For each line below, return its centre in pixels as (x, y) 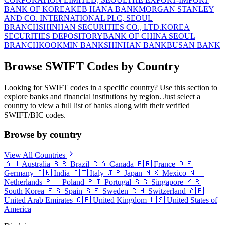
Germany (19, 173)
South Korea (24, 191)
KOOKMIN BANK (71, 45)
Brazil (80, 164)
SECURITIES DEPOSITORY (53, 36)
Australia (36, 164)
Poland (73, 182)
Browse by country (43, 134)
